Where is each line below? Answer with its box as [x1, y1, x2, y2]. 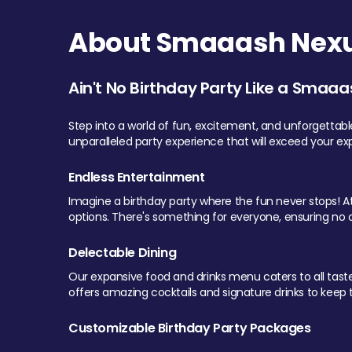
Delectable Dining [68, 244, 177, 262]
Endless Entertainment [68, 168, 205, 186]
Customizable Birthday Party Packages [68, 319, 311, 337]
